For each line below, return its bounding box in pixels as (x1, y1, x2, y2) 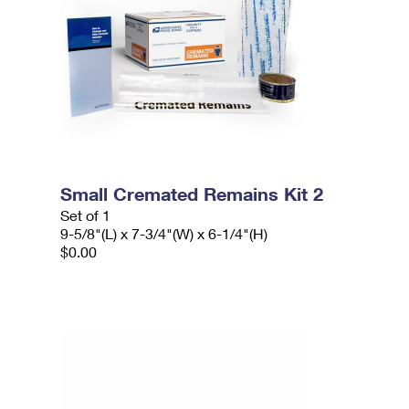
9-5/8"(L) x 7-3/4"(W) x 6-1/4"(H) (60, 225, 268, 242)
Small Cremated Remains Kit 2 (60, 183, 324, 204)
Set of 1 (60, 206, 111, 224)
